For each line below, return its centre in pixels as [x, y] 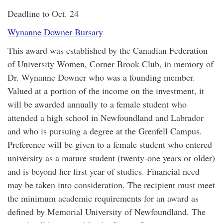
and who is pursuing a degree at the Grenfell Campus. [105, 131]
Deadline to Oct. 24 [43, 13]
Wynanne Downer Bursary [55, 32]
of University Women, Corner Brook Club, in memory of [111, 64]
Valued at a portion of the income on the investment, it [106, 91]
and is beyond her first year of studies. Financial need [104, 171]
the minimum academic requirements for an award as [103, 198]
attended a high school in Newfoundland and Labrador [106, 117]
